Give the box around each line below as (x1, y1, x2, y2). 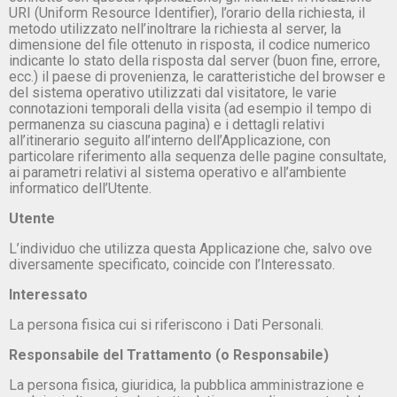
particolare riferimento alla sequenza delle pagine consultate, (9, 147, 386, 165)
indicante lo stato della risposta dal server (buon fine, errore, (9, 51, 380, 69)
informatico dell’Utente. (9, 179, 152, 197)
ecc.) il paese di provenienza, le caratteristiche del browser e (9, 67, 385, 85)
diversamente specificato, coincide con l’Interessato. (9, 255, 335, 273)
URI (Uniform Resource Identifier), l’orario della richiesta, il (9, 4, 365, 21)
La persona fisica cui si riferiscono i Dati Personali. (9, 315, 323, 333)
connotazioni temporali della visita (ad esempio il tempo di (9, 99, 371, 117)
